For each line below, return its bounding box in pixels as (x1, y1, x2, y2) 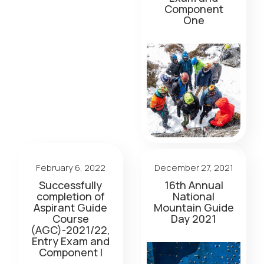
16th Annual (164, 178, 223, 192)
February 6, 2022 (35, 161, 105, 174)
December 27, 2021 (154, 161, 233, 174)
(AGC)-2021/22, (31, 223, 110, 237)
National (173, 189, 214, 203)
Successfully (39, 178, 102, 192)
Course (52, 212, 89, 226)
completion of (36, 189, 105, 203)
